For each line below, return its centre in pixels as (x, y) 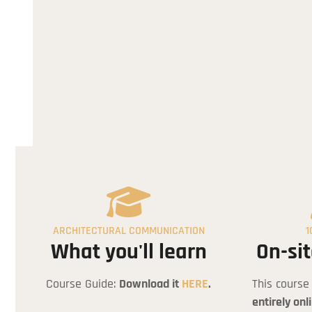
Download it (150, 284)
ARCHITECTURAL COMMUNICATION (128, 231)
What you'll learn (128, 252)
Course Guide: (83, 284)
